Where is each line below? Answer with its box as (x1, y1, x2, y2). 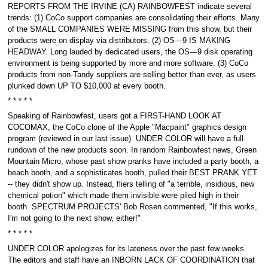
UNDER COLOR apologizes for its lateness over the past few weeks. (7, 244, 246, 253)
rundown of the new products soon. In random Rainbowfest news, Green (7, 146, 257, 155)
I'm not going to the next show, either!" (7, 214, 141, 223)
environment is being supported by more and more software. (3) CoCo (7, 59, 248, 68)
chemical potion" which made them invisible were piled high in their (7, 191, 239, 200)
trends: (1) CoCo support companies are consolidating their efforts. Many (7, 13, 260, 22)
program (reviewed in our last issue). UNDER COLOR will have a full (7, 135, 243, 144)
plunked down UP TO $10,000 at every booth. (7, 81, 166, 90)
